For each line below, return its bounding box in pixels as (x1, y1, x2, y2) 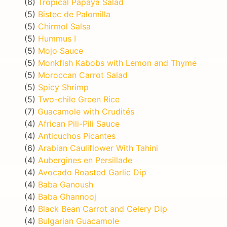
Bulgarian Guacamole (38, 215, 119, 226)
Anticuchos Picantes (38, 130, 116, 141)
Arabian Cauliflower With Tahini (38, 142, 158, 153)
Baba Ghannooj (38, 191, 96, 202)
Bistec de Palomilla (38, 9, 110, 19)
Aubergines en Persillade (38, 155, 132, 165)
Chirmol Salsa (38, 21, 91, 31)
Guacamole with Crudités (37, 106, 134, 117)
